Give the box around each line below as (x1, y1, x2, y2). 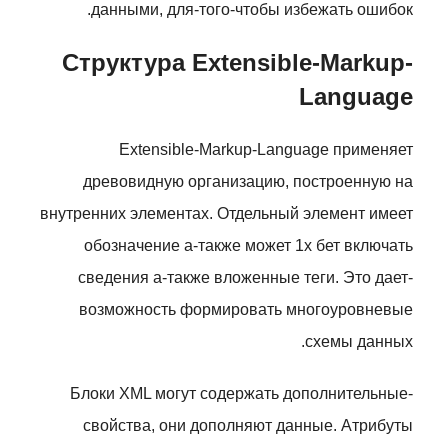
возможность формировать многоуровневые (79, 301, 413, 318)
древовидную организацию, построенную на (83, 173, 413, 190)
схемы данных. (305, 333, 413, 350)
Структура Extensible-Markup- (62, 49, 413, 76)
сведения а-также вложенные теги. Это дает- (78, 269, 413, 286)
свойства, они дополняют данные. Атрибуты (83, 417, 413, 434)
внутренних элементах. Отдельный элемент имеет (40, 205, 413, 222)
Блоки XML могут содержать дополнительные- (70, 385, 413, 402)
